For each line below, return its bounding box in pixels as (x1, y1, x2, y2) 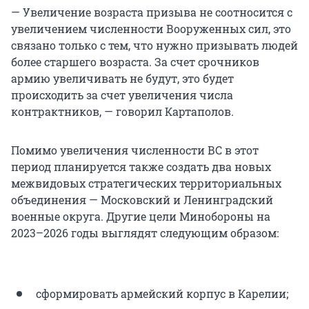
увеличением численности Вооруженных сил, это (11, 21, 291, 36)
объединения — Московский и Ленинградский (11, 192, 273, 207)
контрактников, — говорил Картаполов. (11, 103, 234, 119)
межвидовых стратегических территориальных (11, 175, 281, 190)
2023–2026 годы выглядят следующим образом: (11, 225, 279, 240)
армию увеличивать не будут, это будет (11, 70, 234, 86)
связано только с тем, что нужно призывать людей (11, 37, 298, 52)
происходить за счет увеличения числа (11, 87, 233, 102)
